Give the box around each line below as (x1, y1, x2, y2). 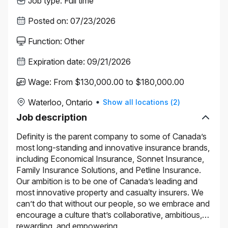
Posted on (28, 16, 66, 26)
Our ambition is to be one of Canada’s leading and (16, 176, 197, 186)
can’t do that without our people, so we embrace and (16, 198, 210, 209)
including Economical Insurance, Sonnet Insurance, (16, 154, 204, 164)
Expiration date (28, 56, 83, 67)
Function (28, 36, 60, 46)
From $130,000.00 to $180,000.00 (53, 77, 184, 87)
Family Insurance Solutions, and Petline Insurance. (16, 165, 201, 175)
